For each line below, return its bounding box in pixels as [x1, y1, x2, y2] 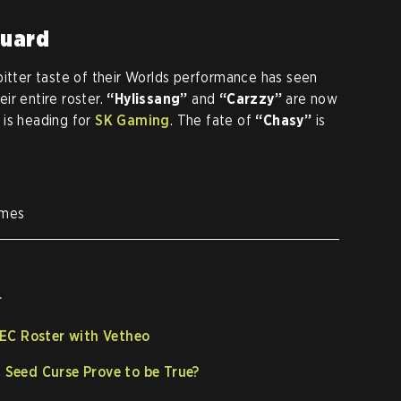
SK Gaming [95, 112, 170, 129]
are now [286, 90, 338, 107]
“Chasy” [255, 112, 312, 129]
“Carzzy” [218, 90, 286, 107]
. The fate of [169, 112, 256, 129]
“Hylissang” [107, 90, 192, 107]
